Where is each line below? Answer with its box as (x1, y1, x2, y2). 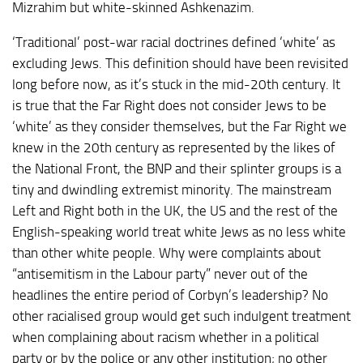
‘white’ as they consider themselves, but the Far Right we (12, 117, 347, 135)
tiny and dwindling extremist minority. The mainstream (12, 181, 331, 198)
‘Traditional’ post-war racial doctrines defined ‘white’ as (12, 33, 335, 50)
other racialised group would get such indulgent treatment (12, 307, 351, 324)
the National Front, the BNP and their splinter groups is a (12, 160, 341, 177)
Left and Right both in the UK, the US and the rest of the (12, 202, 338, 219)
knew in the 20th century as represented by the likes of (12, 139, 335, 156)
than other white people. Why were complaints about (12, 244, 321, 261)
